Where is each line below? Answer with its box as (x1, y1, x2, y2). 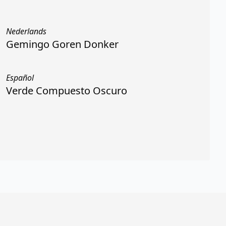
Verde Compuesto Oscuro (6, 84, 127, 97)
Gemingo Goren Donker (6, 37, 119, 51)
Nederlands (6, 26, 46, 37)
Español (6, 72, 34, 83)
